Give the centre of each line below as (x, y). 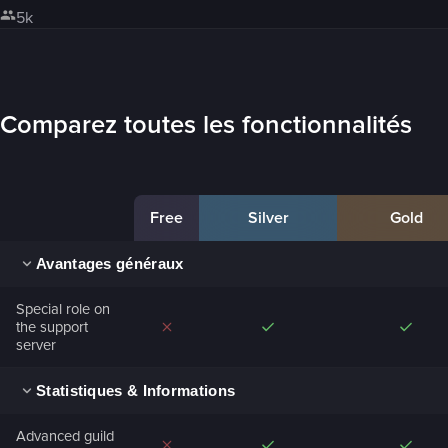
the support (52, 326)
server (36, 344)
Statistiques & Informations (136, 391)
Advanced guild (65, 435)
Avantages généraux (110, 264)
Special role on (63, 308)
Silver (268, 217)
